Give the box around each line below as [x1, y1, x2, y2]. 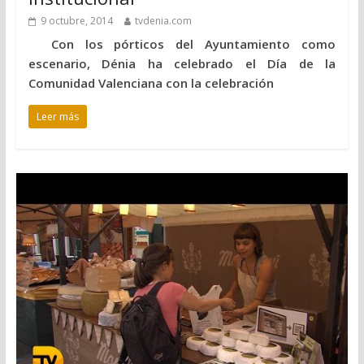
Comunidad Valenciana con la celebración [28, 75, 274, 92]
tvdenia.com [134, 14, 192, 28]
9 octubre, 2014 [40, 14, 113, 28]
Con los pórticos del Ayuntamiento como [28, 36, 336, 53]
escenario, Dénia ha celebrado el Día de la [28, 55, 336, 72]
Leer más [36, 110, 79, 124]
